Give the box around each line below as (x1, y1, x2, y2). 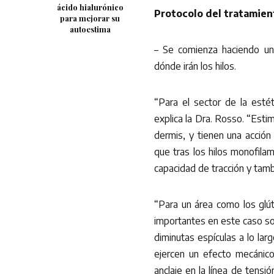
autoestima (69, 24, 111, 34)
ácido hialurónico (56, 2, 124, 12)
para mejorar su (60, 13, 120, 23)
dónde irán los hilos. (154, 60, 236, 72)
